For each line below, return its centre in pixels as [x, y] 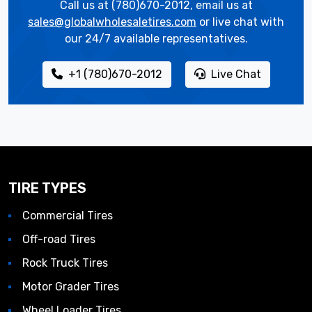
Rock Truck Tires [65, 263]
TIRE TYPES [47, 188]
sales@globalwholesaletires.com [112, 22]
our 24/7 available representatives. [156, 38]
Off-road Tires [59, 239]
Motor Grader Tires [71, 286]
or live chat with [240, 22]
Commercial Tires [68, 215]
